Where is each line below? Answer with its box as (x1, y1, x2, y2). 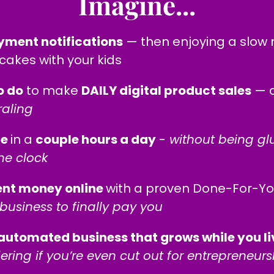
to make (23, 81, 81, 99)
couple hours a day (35, 130, 156, 148)
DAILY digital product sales (81, 81, 251, 99)
